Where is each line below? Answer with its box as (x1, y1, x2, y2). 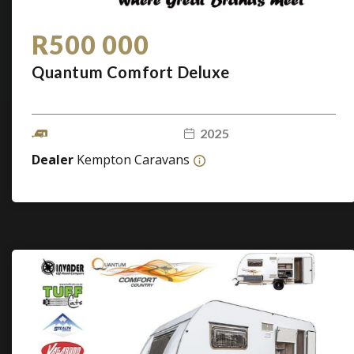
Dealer (32, 151, 77, 168)
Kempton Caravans (77, 151, 190, 168)
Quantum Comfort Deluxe (32, 62, 230, 81)
